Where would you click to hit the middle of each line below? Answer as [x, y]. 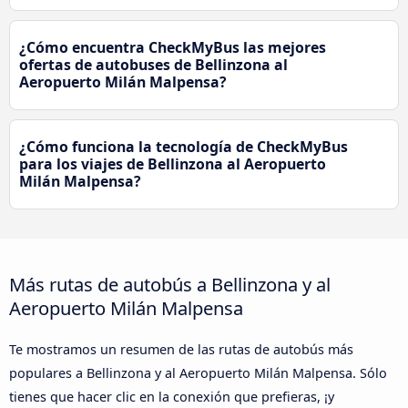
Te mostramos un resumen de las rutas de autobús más [181, 349]
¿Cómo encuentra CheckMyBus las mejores [173, 47]
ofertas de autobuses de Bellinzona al [153, 64]
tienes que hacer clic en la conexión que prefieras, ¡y [172, 396]
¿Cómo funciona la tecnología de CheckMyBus [184, 146]
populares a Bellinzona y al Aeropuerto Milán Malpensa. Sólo [198, 372]
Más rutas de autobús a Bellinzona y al [170, 284]
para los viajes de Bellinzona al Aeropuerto [173, 163]
